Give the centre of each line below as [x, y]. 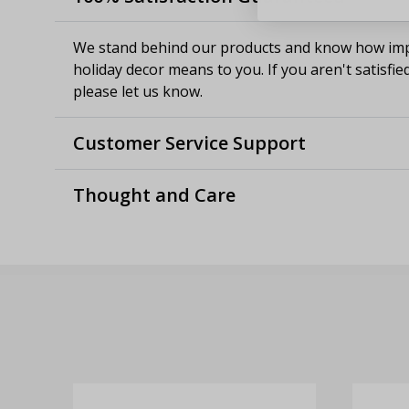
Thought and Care [154, 195]
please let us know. [138, 92]
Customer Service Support [189, 143]
